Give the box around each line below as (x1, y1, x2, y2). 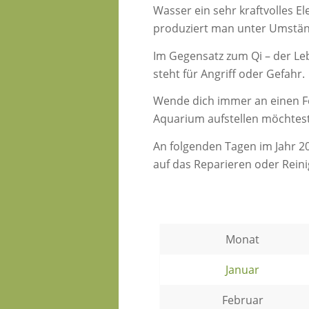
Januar (226, 261, 259, 277)
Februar (221, 292, 263, 308)
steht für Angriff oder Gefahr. (153, 66, 305, 81)
